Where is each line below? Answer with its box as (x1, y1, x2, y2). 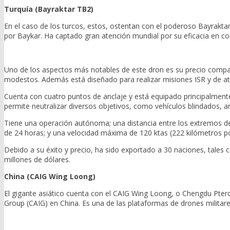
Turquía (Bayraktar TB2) (4, 4, 93, 14)
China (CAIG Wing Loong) (4, 171, 95, 182)
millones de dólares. (4, 155, 70, 165)
